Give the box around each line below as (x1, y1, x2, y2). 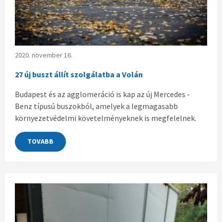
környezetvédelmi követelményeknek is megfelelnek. (15, 112, 196, 123)
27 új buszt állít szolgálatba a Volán (15, 69, 143, 79)
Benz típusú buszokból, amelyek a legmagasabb (15, 101, 178, 111)
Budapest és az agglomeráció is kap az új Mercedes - (15, 89, 190, 99)
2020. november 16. (15, 50, 72, 59)
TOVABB (27, 137, 54, 146)
